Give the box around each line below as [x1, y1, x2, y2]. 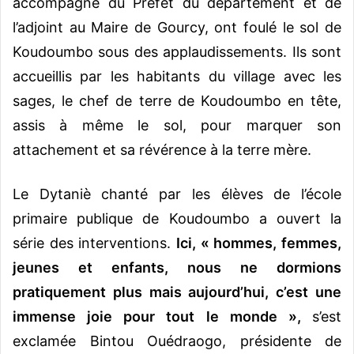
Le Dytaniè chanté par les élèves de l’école [13, 186, 341, 203]
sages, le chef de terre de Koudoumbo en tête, [13, 92, 341, 110]
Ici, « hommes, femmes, [176, 235, 341, 252]
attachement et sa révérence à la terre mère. [13, 141, 311, 159]
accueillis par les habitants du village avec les [13, 68, 341, 85]
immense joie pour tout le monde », [13, 308, 312, 326]
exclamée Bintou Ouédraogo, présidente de [13, 333, 341, 350]
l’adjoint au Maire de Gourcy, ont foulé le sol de [13, 19, 341, 36]
